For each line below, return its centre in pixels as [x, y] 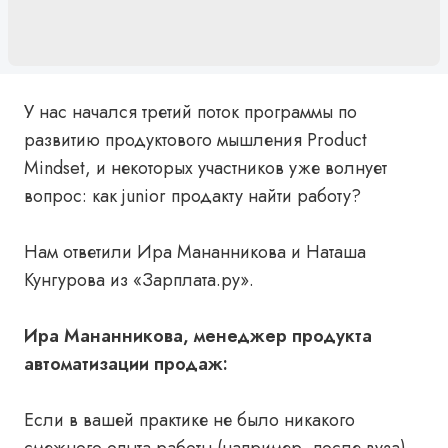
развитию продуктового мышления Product [195, 140]
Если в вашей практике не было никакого [189, 420]
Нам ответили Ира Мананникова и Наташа [195, 252]
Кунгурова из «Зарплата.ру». [139, 280]
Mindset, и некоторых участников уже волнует [205, 168]
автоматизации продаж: [126, 364]
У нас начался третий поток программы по [190, 112]
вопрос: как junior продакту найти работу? [192, 196]
